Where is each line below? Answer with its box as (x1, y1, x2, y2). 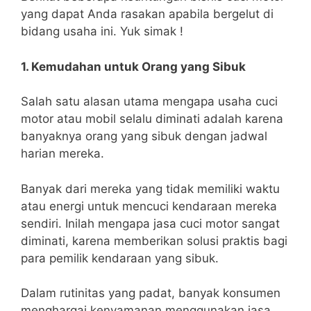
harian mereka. (21, 146, 104, 161)
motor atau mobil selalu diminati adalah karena (21, 112, 283, 126)
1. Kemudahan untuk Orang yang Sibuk (21, 59, 246, 74)
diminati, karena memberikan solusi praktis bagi (21, 233, 287, 248)
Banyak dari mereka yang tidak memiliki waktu (21, 181, 280, 196)
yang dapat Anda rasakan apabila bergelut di (21, 7, 274, 22)
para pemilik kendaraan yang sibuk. (21, 251, 219, 265)
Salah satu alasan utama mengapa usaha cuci (21, 94, 278, 109)
